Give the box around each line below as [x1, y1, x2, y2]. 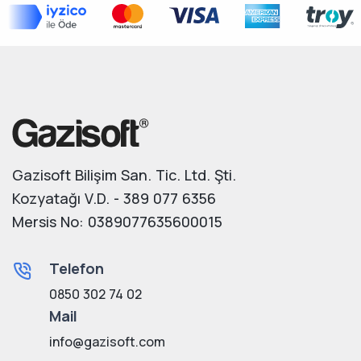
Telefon [49, 259, 104, 278]
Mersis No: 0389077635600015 [12, 212, 222, 231]
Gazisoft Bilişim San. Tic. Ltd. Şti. [12, 165, 236, 185]
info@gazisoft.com [49, 333, 165, 351]
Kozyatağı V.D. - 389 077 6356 [12, 189, 216, 208]
